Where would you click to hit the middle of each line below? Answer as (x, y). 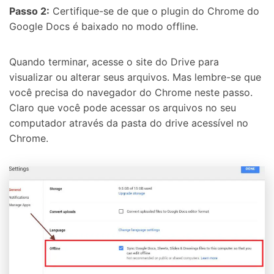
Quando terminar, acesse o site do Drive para (114, 61)
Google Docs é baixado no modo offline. (104, 27)
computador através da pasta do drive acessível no (129, 123)
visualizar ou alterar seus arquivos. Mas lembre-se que (135, 77)
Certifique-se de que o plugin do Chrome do (154, 11)
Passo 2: (29, 11)
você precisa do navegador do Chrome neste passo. (131, 92)
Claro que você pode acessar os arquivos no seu (123, 107)
